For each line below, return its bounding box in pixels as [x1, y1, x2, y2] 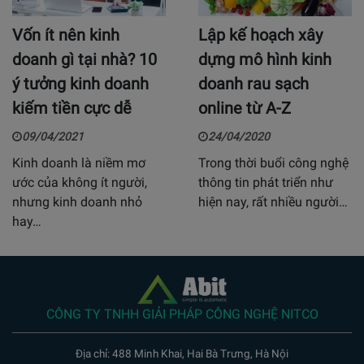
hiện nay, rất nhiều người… [198, 194, 348, 210]
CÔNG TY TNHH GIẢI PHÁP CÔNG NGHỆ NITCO [45, 306, 318, 323]
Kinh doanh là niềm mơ [12, 155, 145, 171]
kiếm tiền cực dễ [12, 98, 132, 119]
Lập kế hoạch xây [198, 25, 323, 45]
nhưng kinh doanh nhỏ [12, 194, 142, 210]
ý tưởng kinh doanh [12, 74, 149, 94]
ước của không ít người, [12, 175, 147, 191]
